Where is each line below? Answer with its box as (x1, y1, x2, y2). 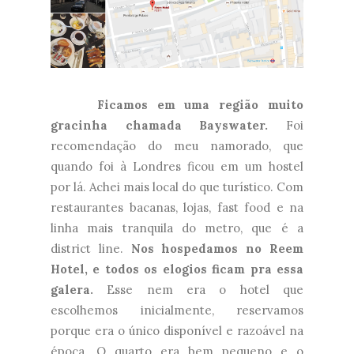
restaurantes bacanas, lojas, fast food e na (51, 200, 303, 216)
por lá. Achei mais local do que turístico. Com (51, 179, 303, 195)
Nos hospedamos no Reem (130, 241, 304, 257)
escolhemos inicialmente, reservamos (51, 303, 303, 318)
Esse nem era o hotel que (93, 282, 303, 298)
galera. (51, 282, 93, 298)
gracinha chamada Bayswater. (51, 118, 269, 134)
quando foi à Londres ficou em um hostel (51, 159, 303, 175)
